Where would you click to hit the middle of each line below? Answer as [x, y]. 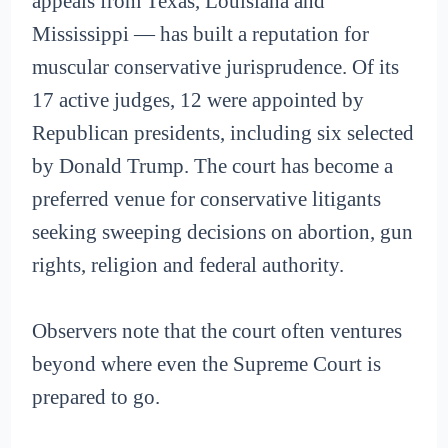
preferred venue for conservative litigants [207, 198]
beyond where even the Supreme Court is [207, 364]
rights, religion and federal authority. [188, 264]
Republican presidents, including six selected [223, 132]
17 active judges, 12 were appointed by [198, 99]
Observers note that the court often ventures [217, 331]
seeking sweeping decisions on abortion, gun [223, 231]
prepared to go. [96, 397]
